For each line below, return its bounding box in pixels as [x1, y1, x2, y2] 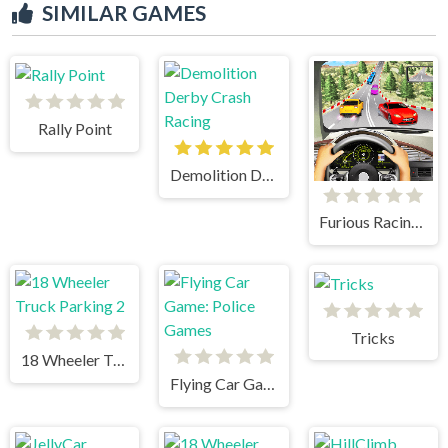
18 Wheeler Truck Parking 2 [112, 349, 125, 369]
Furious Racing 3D [411, 212, 424, 232]
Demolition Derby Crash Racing [262, 165, 275, 185]
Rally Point [37, 119, 112, 139]
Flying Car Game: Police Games [263, 373, 276, 393]
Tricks [351, 327, 396, 347]
